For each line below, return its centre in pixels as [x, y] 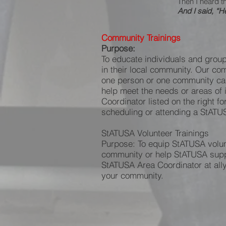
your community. [132, 175]
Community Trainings [141, 38]
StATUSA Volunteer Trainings [155, 133]
